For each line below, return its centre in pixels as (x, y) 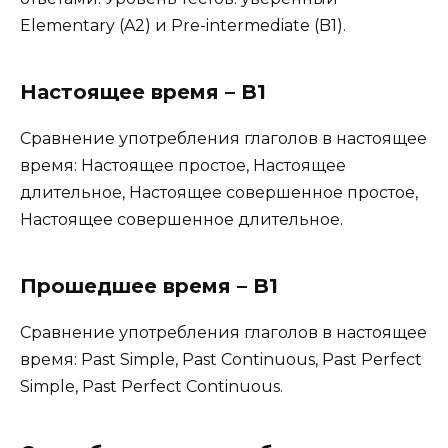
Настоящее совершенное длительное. (181, 219)
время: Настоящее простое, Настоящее (183, 165)
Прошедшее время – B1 (149, 285)
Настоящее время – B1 (143, 91)
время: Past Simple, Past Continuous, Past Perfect (221, 359)
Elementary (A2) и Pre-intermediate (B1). (183, 25)
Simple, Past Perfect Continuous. (151, 386)
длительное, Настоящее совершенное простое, (219, 192)
